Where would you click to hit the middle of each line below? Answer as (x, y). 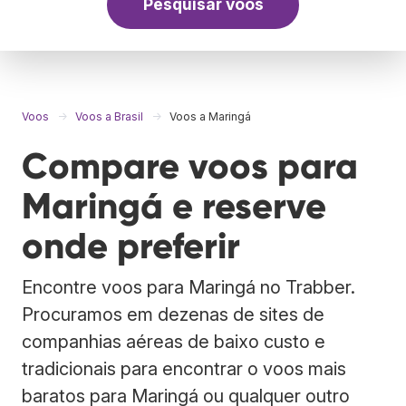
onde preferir (131, 246)
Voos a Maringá (210, 116)
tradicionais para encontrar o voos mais (184, 368)
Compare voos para (190, 166)
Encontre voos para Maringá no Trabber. (188, 287)
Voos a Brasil (109, 116)
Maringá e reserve (174, 206)
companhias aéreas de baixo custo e (174, 341)
